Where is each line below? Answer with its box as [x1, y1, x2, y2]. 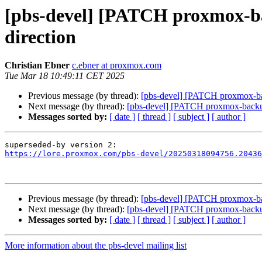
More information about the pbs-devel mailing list [5, 240, 187, 251]
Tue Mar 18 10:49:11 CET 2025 [5, 71, 125, 81]
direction [5, 26, 76, 47]
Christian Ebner [5, 60, 70, 71]
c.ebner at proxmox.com [72, 60, 161, 71]
